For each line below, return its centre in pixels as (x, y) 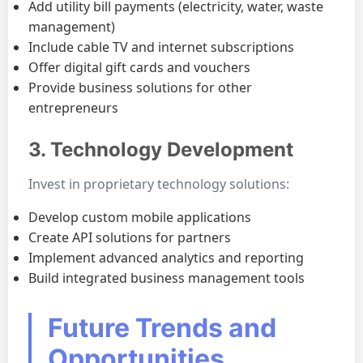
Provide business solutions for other (140, 88)
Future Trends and (162, 328)
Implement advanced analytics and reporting (166, 258)
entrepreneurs (73, 108)
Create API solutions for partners (130, 237)
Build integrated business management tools (167, 278)
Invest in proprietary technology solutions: (159, 184)
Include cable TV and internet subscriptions (161, 47)
